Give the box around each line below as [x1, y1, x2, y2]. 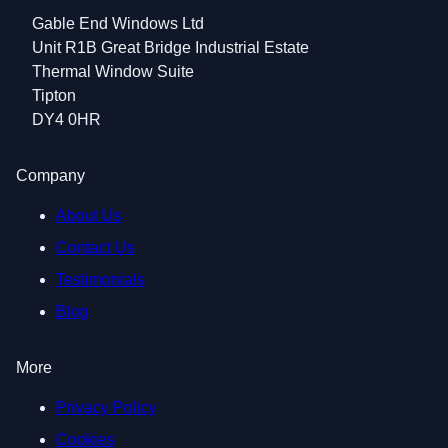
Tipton [32, 87, 76, 105]
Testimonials [56, 271, 145, 289]
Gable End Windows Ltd [32, 15, 204, 33]
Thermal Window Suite [32, 63, 194, 81]
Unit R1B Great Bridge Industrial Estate [32, 39, 309, 57]
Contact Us [56, 239, 135, 257]
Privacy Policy [56, 399, 157, 417]
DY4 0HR [32, 111, 101, 129]
